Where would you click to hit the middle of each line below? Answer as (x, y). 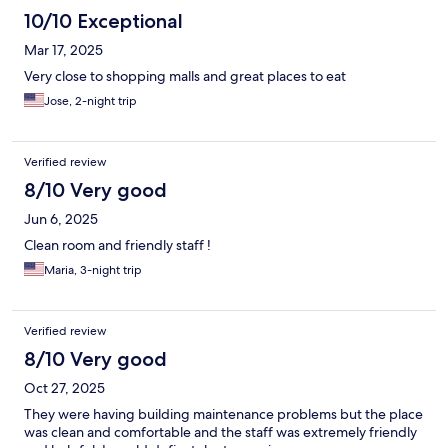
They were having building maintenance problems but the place (223, 414)
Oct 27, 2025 (64, 388)
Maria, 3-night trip (93, 270)
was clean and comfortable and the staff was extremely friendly (220, 432)
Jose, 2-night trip (90, 101)
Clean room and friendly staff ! (117, 245)
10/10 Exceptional (103, 21)
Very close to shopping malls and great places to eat (185, 76)
